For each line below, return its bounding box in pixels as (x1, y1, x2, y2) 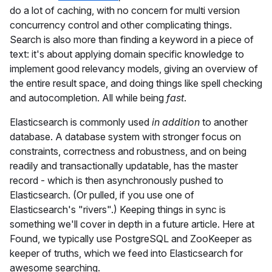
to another (200, 115, 248, 128)
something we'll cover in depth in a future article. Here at (10, 217, 254, 230)
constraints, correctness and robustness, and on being (10, 144, 246, 157)
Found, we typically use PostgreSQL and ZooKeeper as (10, 232, 252, 245)
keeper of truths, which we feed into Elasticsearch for (10, 246, 243, 259)
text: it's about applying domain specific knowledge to (10, 47, 244, 60)
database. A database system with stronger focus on (10, 130, 241, 143)
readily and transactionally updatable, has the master (10, 159, 238, 172)
